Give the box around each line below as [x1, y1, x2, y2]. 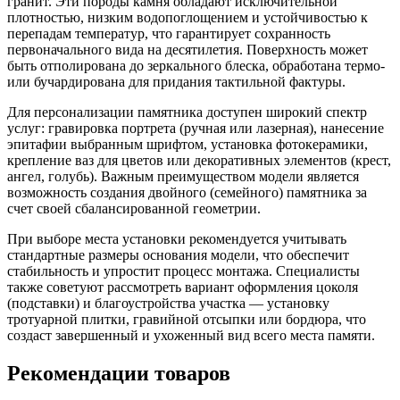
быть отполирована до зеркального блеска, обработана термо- [7, 57, 385, 73]
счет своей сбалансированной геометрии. [7, 200, 261, 216]
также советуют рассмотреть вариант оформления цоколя [7, 279, 358, 295]
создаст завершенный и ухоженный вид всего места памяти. [7, 327, 375, 343]
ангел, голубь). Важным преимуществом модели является [7, 168, 359, 184]
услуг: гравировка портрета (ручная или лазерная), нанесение [7, 120, 384, 136]
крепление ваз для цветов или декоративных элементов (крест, [7, 152, 391, 168]
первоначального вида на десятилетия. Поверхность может [7, 41, 368, 57]
